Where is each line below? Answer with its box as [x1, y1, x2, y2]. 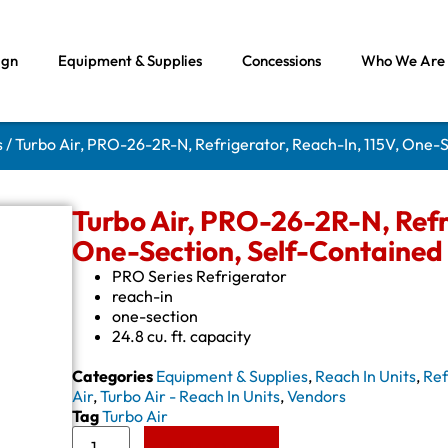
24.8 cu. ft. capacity [112, 326, 252, 347]
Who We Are [360, 50, 445, 70]
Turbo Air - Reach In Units [100, 386, 281, 407]
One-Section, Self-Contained [72, 233, 444, 269]
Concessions [241, 50, 321, 70]
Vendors [287, 386, 347, 407]
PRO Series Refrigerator [112, 266, 288, 287]
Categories [72, 366, 154, 387]
